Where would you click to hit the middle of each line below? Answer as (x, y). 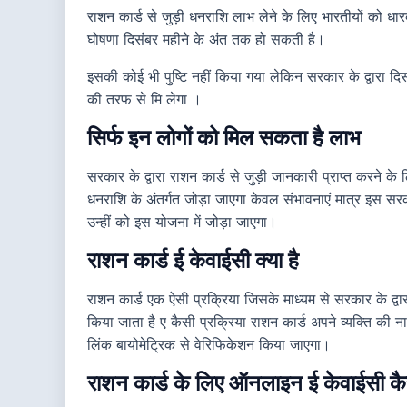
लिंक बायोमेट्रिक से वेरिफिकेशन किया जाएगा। (209, 345)
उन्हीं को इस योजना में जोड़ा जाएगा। (182, 222)
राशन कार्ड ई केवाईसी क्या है (193, 261)
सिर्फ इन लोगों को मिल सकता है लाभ (224, 138)
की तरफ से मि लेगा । (144, 99)
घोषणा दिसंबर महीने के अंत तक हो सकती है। (206, 40)
